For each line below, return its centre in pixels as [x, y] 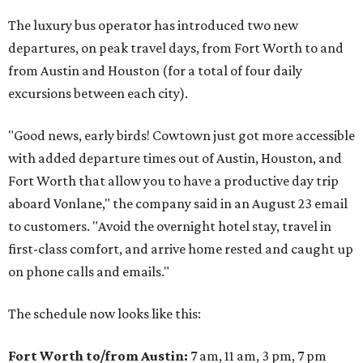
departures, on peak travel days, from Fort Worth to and [176, 48]
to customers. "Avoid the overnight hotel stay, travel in [170, 226]
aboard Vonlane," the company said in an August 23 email [178, 203]
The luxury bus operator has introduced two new [153, 25]
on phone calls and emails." [89, 271]
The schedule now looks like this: [105, 314]
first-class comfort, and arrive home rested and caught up [181, 249]
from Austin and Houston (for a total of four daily [155, 70]
